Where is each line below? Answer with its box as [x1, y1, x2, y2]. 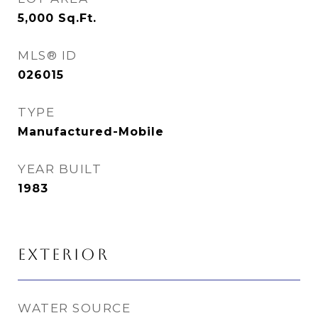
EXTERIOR [18, 245, 109, 263]
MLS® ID [18, 48, 77, 62]
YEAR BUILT [18, 161, 102, 176]
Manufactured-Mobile [18, 124, 164, 138]
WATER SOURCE [18, 300, 131, 315]
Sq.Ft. [58, 11, 97, 25]
